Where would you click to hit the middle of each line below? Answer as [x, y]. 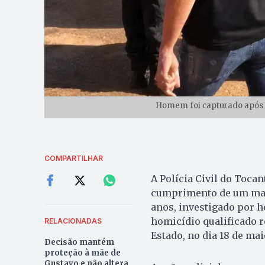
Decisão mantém [79, 242]
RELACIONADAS [73, 221]
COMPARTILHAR [73, 158]
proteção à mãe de [82, 253]
